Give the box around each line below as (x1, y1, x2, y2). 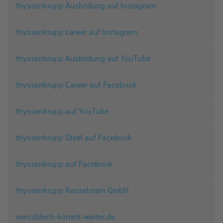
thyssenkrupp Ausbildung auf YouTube (16, 53, 150, 63)
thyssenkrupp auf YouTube (16, 106, 109, 116)
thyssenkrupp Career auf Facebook (16, 79, 137, 90)
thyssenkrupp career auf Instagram (16, 26, 137, 37)
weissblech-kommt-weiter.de (16, 211, 115, 222)
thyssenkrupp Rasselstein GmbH (16, 185, 129, 195)
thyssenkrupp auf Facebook (16, 158, 112, 169)
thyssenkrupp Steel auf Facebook (16, 132, 132, 142)
